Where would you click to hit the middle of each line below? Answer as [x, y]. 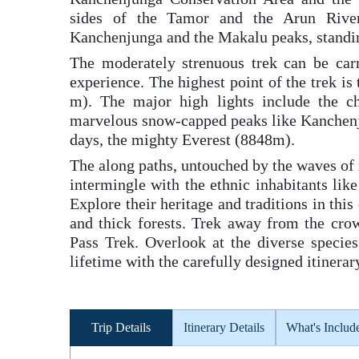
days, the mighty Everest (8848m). [182, 139]
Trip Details [121, 327]
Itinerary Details [224, 327]
